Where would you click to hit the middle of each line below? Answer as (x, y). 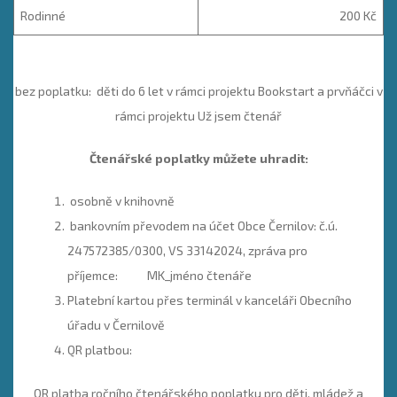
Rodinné (43, 16)
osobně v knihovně (121, 201)
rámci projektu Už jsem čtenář (198, 116)
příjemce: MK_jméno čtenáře (160, 276)
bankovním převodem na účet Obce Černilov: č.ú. (202, 226)
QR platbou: (100, 350)
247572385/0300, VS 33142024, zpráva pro (187, 251)
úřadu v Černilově (116, 325)
